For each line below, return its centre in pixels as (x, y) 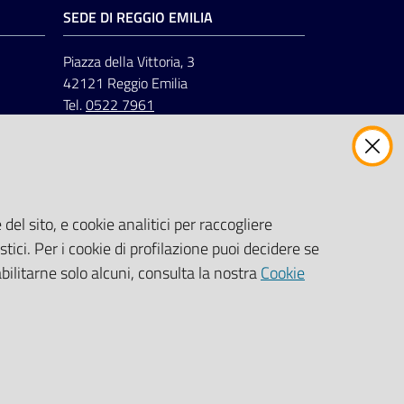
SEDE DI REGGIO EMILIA (138, 17)
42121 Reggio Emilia (125, 83)
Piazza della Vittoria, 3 (129, 61)
